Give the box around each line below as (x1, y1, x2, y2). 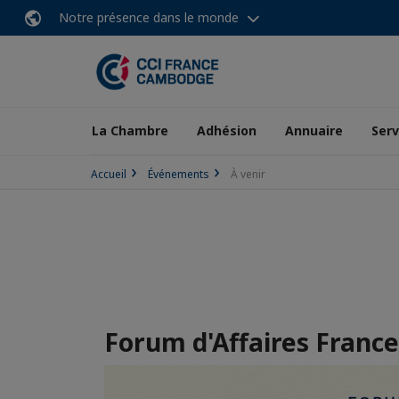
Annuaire (285, 122, 343, 139)
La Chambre (92, 122, 168, 139)
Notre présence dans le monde (59, 9, 239, 26)
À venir (231, 167, 265, 182)
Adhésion (197, 122, 256, 139)
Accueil (91, 167, 126, 182)
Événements (148, 167, 209, 182)
